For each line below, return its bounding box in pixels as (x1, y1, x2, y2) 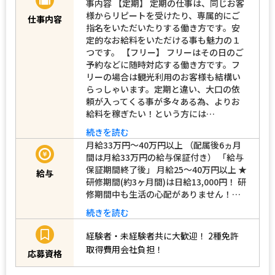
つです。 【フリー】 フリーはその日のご (86, 45, 244, 58)
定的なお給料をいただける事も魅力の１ (86, 33, 241, 46)
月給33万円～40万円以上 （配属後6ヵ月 (86, 138, 241, 151)
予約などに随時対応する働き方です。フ (86, 58, 240, 71)
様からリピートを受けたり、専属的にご (86, 9, 240, 21)
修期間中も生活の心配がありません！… (86, 187, 241, 200)
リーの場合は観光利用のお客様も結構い (86, 70, 241, 83)
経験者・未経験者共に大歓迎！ (86, 230, 206, 242)
